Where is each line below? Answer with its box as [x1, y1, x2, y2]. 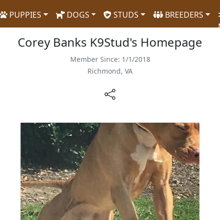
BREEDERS [163, 9, 204, 20]
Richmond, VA [87, 66, 133, 76]
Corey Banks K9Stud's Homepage [18, 34, 202, 50]
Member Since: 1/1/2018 [70, 55, 150, 64]
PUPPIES [7, 9, 41, 20]
